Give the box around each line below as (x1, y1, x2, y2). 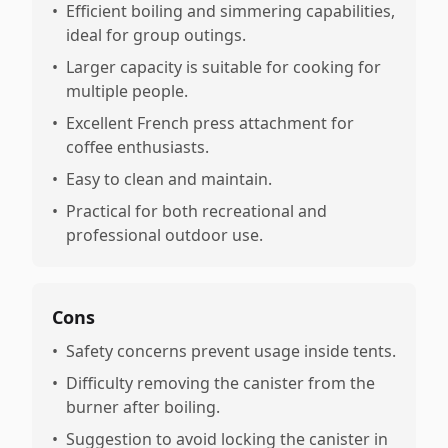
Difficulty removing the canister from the (66, 372, 375, 394)
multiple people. (66, 80, 188, 102)
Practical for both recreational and (66, 200, 327, 222)
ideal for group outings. (66, 24, 246, 46)
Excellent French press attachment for (66, 112, 354, 134)
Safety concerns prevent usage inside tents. (66, 340, 396, 362)
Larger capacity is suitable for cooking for (66, 56, 381, 78)
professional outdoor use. (66, 224, 263, 246)
